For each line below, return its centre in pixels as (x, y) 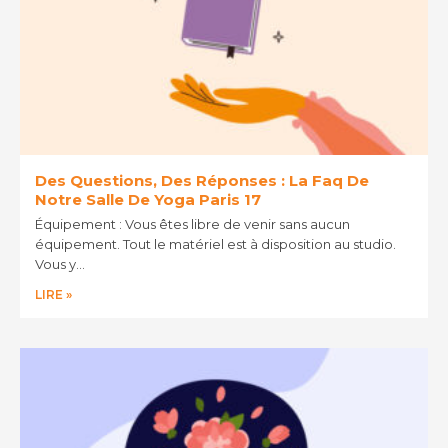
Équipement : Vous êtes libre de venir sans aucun (192, 223)
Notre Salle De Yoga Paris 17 (148, 199)
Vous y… (60, 263)
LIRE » (53, 294)
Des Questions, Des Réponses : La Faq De (202, 180)
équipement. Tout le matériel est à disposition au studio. (215, 243)
